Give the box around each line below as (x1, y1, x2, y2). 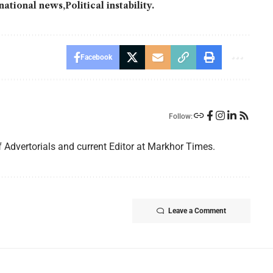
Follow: (168, 112, 193, 121)
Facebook (80, 52, 112, 62)
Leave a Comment (168, 206, 226, 215)
